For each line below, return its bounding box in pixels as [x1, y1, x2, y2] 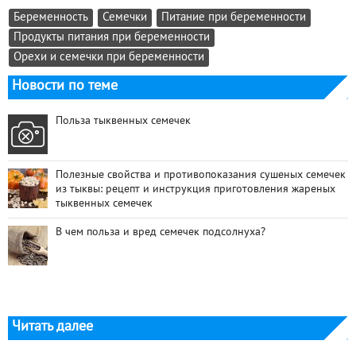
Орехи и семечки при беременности [14, 52, 204, 63]
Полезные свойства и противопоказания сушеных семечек [56, 169, 346, 180]
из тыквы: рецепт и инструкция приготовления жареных [56, 184, 335, 195]
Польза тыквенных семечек [56, 115, 191, 126]
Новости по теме [12, 79, 118, 93]
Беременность [14, 12, 88, 23]
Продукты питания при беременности [14, 32, 210, 43]
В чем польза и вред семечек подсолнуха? [56, 226, 265, 238]
